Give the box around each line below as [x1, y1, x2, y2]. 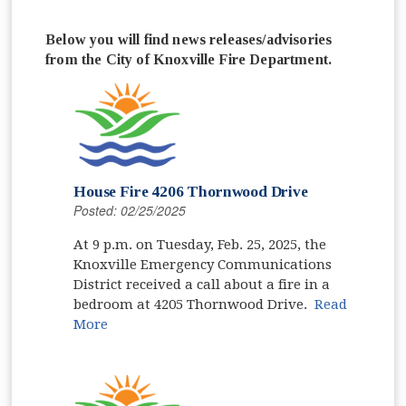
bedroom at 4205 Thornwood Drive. [73, 295, 315, 313]
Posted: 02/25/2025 [73, 200, 187, 219]
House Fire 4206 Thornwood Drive [73, 182, 308, 200]
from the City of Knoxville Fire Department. [45, 51, 333, 67]
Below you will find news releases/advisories [45, 31, 333, 47]
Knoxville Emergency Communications [73, 256, 333, 273]
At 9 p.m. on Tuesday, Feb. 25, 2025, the [73, 236, 327, 253]
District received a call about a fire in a [73, 275, 331, 293]
